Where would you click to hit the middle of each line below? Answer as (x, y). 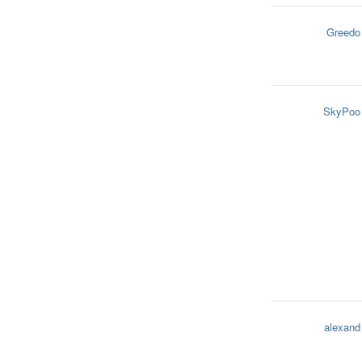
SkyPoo (342, 111)
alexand (342, 327)
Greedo (343, 32)
